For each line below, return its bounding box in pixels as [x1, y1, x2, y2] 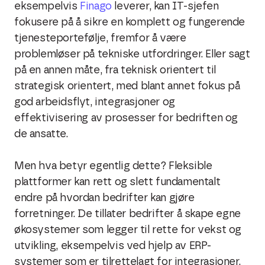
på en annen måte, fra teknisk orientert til [14, 65, 216, 76]
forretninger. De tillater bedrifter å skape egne [14, 209, 241, 219]
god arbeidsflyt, [14, 97, 92, 108]
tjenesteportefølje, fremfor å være [14, 33, 186, 44]
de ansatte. [14, 129, 68, 140]
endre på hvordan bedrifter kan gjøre [14, 193, 195, 203]
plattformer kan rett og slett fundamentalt [14, 177, 221, 188]
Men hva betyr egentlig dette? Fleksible [14, 161, 212, 172]
